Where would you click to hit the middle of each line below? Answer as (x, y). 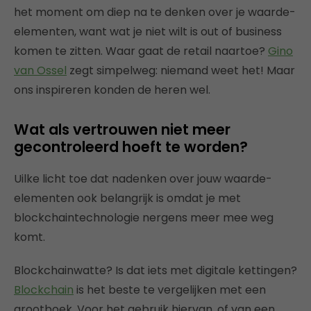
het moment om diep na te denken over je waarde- (155, 12)
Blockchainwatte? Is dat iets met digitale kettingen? (155, 271)
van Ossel (40, 71)
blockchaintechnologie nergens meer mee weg (144, 218)
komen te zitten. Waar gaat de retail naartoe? (141, 51)
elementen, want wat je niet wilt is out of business (148, 32)
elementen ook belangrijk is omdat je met (127, 199)
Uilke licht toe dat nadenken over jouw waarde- (143, 179)
